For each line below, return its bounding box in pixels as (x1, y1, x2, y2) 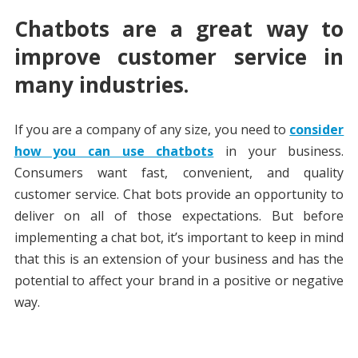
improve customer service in (14, 42, 344, 72)
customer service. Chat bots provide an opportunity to (14, 185, 344, 204)
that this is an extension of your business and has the (14, 250, 344, 268)
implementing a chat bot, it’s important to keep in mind (14, 229, 344, 247)
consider (289, 121, 344, 139)
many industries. (14, 70, 189, 100)
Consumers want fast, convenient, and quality (14, 164, 344, 182)
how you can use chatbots (14, 142, 214, 161)
